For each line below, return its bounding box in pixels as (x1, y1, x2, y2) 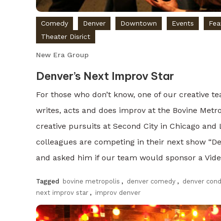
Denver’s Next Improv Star (36, 69, 175, 83)
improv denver (95, 188, 141, 196)
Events (172, 19, 194, 27)
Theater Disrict (41, 32, 91, 40)
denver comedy (127, 177, 176, 185)
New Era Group (36, 50, 89, 59)
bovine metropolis (63, 177, 120, 185)
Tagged (36, 177, 62, 185)
